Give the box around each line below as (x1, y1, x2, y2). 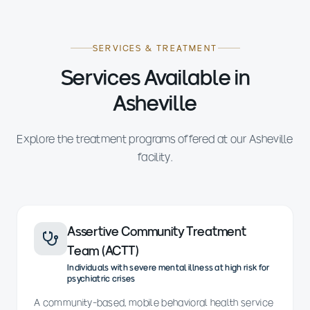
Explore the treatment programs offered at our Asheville (17, 133, 293, 145)
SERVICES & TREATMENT (92, 44, 218, 53)
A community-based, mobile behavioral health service (34, 297, 274, 308)
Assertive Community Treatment (67, 224, 246, 238)
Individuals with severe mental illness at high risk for (67, 263, 270, 272)
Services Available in (60, 66, 250, 89)
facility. (138, 151, 172, 163)
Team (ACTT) (67, 244, 140, 257)
